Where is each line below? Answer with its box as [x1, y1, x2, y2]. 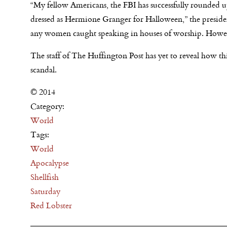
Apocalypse [30, 157, 69, 168]
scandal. [30, 64, 57, 75]
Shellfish [30, 171, 59, 182]
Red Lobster [30, 200, 72, 211]
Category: [30, 100, 66, 111]
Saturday [30, 185, 60, 197]
